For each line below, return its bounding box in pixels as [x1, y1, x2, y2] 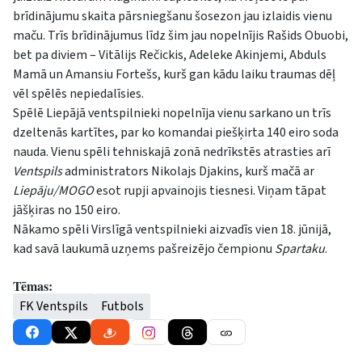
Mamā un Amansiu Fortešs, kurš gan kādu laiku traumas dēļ [13, 65, 335, 83]
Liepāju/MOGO [13, 181, 94, 200]
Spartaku [275, 239, 325, 258]
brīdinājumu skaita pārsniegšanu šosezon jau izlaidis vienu [13, 6, 332, 25]
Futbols [101, 297, 144, 315]
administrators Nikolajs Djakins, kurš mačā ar [62, 162, 314, 180]
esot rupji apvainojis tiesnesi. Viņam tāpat [94, 181, 326, 200]
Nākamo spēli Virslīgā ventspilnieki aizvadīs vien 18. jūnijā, [13, 220, 331, 238]
